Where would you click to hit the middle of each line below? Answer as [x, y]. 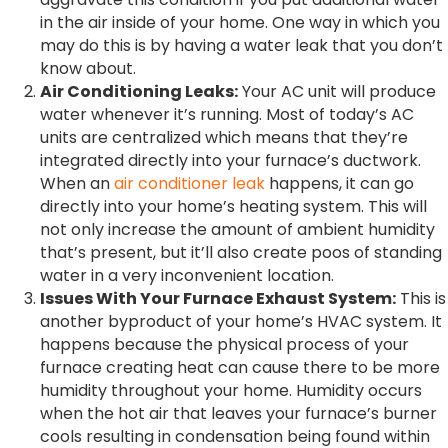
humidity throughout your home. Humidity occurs [231, 390]
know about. [88, 68]
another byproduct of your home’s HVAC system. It [241, 321]
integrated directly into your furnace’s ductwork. [230, 160]
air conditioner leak [189, 183]
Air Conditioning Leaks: [139, 91]
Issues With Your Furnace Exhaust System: [218, 298]
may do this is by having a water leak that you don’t [241, 45]
